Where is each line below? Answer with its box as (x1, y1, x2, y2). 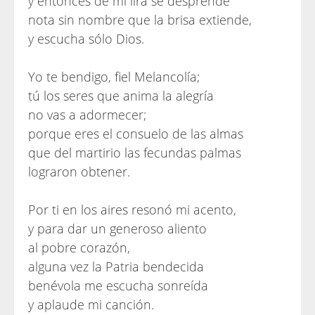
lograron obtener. (28, 163, 130, 180)
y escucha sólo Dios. (28, 30, 144, 47)
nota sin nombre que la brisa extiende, (28, 11, 252, 28)
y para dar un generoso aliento (28, 220, 207, 237)
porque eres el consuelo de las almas (28, 125, 243, 142)
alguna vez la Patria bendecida (28, 258, 204, 275)
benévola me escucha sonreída (28, 277, 208, 294)
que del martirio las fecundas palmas (28, 144, 241, 161)
